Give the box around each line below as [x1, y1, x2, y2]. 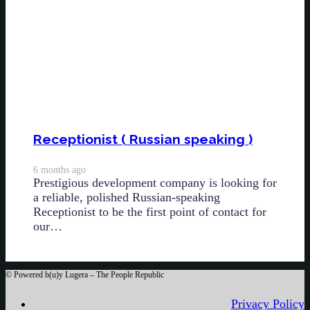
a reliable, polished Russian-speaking [33, 190, 220, 205]
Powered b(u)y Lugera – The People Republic [14, 270, 164, 280]
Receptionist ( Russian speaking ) [33, 131, 253, 147]
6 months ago [33, 164, 86, 176]
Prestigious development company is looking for [33, 176, 277, 190]
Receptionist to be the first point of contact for [33, 205, 266, 219]
